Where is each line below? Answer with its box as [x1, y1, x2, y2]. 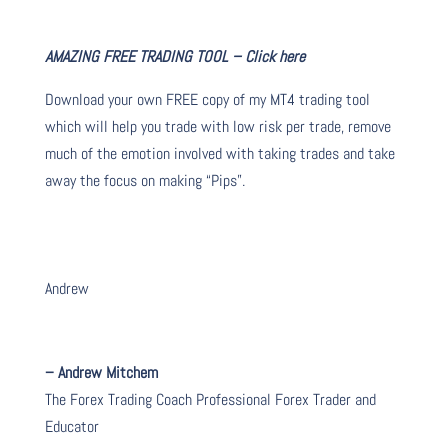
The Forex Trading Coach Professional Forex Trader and [44, 388, 376, 410]
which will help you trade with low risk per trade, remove [44, 115, 391, 137]
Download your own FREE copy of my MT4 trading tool [44, 88, 370, 110]
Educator [44, 415, 99, 437]
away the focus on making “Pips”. [44, 169, 249, 191]
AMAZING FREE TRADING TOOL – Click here [44, 45, 305, 67]
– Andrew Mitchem [44, 361, 158, 383]
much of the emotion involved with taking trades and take [44, 142, 395, 164]
